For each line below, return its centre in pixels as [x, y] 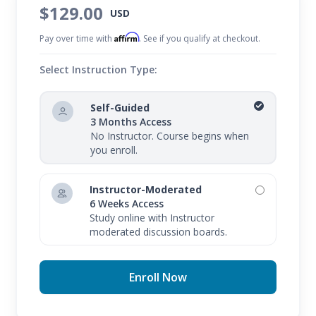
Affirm [127, 37]
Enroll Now [158, 278]
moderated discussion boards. [159, 232]
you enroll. [114, 150]
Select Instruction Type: [99, 70]
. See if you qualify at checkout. [200, 39]
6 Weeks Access [127, 204]
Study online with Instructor [152, 218]
